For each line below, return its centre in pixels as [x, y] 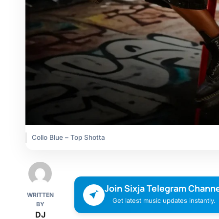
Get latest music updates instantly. [164, 201]
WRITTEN [40, 195]
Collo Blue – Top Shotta [68, 138]
